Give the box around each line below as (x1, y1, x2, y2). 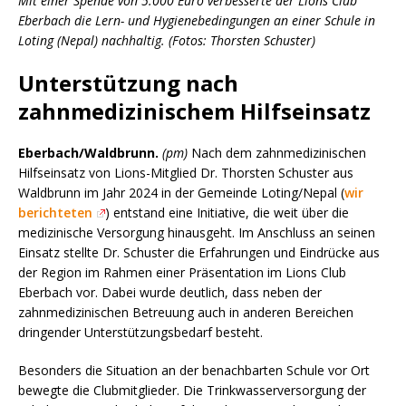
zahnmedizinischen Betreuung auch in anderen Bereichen (18, 303, 353, 321)
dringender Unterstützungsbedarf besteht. (18, 323, 263, 341)
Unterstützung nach (18, 67, 238, 98)
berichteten (18, 203, 92, 221)
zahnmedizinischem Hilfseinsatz (18, 95, 371, 126)
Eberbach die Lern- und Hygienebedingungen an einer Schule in (18, 11, 375, 29)
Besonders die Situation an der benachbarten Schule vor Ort (18, 361, 370, 379)
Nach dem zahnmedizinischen (188, 143, 366, 161)
